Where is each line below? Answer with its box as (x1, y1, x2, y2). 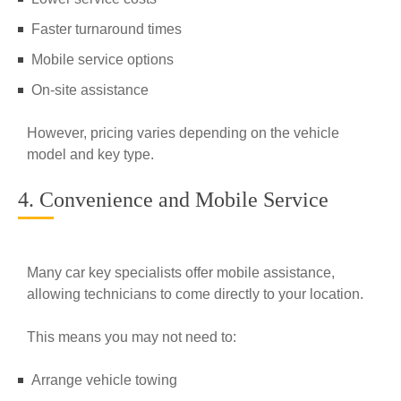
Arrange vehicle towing (31, 372, 177, 388)
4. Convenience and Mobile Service (18, 188, 328, 211)
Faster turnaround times (31, 21, 182, 37)
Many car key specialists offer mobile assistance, (27, 265, 335, 280)
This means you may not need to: (27, 329, 236, 345)
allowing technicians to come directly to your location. (27, 286, 363, 302)
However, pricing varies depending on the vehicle (27, 125, 339, 141)
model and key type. (27, 147, 154, 162)
